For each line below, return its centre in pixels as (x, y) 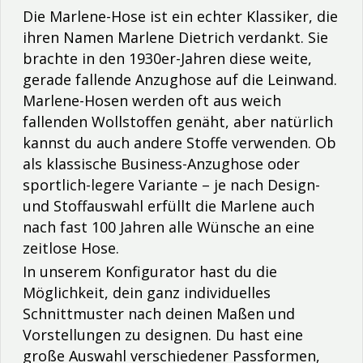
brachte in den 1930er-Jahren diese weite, (167, 58)
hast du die (238, 271)
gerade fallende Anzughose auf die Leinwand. (180, 79)
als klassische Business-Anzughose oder (161, 163)
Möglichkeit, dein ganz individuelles (147, 292)
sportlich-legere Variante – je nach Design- (171, 184)
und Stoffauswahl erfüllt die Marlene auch (169, 205)
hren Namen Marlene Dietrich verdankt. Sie (177, 37)
